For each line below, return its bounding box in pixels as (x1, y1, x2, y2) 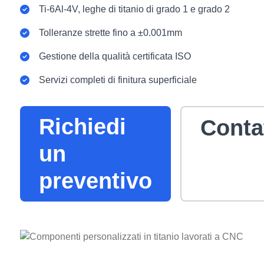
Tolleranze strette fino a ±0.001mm (39, 28, 182, 38)
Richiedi (39, 114, 126, 139)
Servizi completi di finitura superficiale (39, 75, 197, 85)
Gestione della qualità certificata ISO (39, 51, 191, 61)
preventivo (39, 168, 152, 193)
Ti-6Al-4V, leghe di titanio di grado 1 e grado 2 (39, 4, 230, 14)
